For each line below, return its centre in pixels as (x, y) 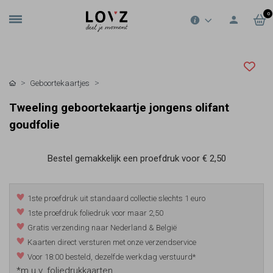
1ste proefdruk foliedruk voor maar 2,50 (96, 213)
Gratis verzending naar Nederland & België (102, 228)
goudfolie (34, 125)
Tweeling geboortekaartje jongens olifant (119, 108)
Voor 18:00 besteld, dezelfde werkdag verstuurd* (112, 257)
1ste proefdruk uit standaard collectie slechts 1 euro (117, 199)
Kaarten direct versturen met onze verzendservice (112, 243)
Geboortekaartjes (60, 83)
